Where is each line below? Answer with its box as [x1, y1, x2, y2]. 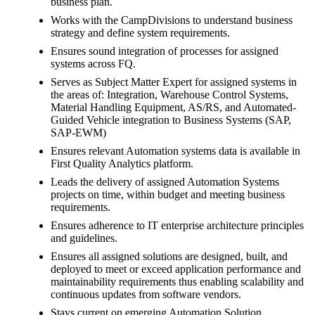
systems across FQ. [51, 58, 136, 70]
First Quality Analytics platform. [51, 157, 193, 170]
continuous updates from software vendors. [51, 288, 241, 301]
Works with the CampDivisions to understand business [51, 14, 292, 27]
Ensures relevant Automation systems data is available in [51, 145, 300, 157]
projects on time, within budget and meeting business [51, 188, 285, 201]
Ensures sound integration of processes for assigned [51, 45, 278, 58]
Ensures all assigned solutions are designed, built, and [51, 250, 288, 263]
